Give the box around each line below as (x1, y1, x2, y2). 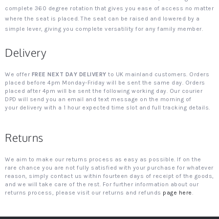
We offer (5, 71, 32, 78)
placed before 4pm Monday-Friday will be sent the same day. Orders (5, 79, 205, 86)
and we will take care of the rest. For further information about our (5, 181, 198, 188)
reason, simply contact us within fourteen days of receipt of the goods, (5, 173, 214, 179)
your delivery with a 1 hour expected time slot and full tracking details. (5, 104, 210, 111)
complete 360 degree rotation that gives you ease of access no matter (5, 5, 214, 12)
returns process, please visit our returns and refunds (5, 189, 163, 196)
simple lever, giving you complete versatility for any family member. (5, 25, 205, 32)
